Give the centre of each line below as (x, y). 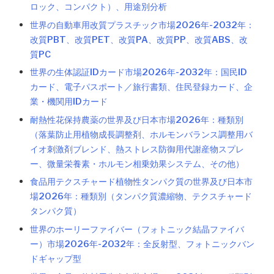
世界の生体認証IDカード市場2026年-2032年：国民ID (139, 72)
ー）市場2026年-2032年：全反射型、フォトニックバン (143, 244)
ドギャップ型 (56, 258)
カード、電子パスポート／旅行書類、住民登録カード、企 (142, 87)
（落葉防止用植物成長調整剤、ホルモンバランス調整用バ (142, 134)
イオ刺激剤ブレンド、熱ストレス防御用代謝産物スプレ (137, 149)
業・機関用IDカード (69, 102)
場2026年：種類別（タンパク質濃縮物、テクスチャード (141, 197)
